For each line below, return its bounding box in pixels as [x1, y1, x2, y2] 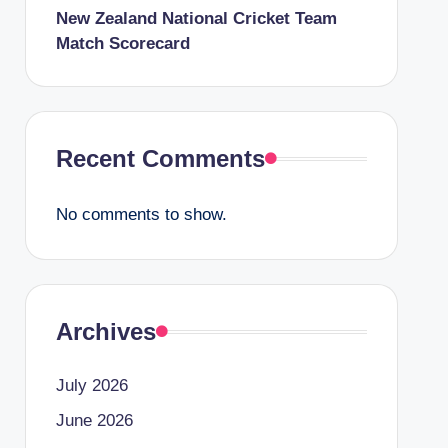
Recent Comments [55, 145, 265, 172]
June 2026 [55, 411, 133, 430]
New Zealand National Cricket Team [55, 9, 337, 28]
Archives [55, 318, 156, 345]
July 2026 [55, 376, 128, 395]
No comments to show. [55, 205, 227, 224]
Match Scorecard [55, 34, 190, 53]
